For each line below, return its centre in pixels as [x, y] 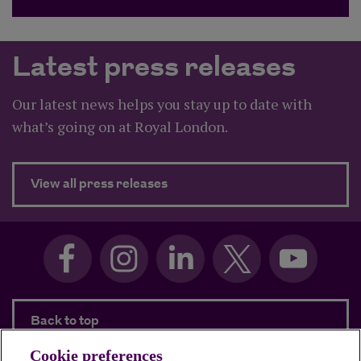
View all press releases [99, 185]
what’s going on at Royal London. [120, 127]
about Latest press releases [253, 184]
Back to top [65, 322]
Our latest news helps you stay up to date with [162, 104]
